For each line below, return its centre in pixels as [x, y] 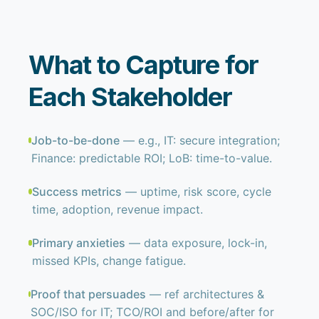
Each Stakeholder [130, 97]
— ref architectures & [205, 294]
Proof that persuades [88, 294]
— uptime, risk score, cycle [197, 192]
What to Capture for [144, 65]
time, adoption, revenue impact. [117, 209]
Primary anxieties [79, 243]
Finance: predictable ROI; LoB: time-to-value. [152, 158]
